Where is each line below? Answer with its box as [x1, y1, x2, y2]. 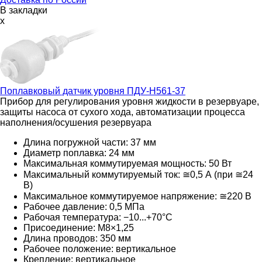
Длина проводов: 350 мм [23, 233, 131, 243]
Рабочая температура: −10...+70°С [23, 212, 173, 222]
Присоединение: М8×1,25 [23, 222, 134, 233]
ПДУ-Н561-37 [125, 85, 185, 96]
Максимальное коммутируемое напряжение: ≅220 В [23, 191, 251, 201]
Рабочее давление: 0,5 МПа [23, 201, 144, 212]
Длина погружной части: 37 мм [23, 137, 156, 147]
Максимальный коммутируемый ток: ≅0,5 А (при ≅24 [23, 169, 253, 180]
